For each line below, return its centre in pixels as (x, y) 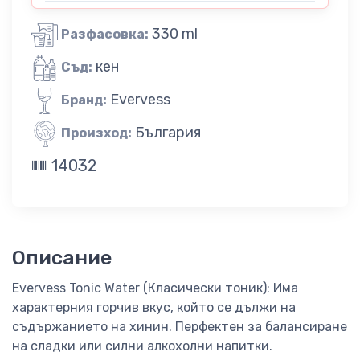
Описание (62, 258)
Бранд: (84, 100)
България (168, 132)
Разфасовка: (105, 34)
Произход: (96, 133)
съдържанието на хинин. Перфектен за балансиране (180, 327)
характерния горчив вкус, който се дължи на (154, 308)
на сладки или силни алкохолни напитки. (142, 346)
